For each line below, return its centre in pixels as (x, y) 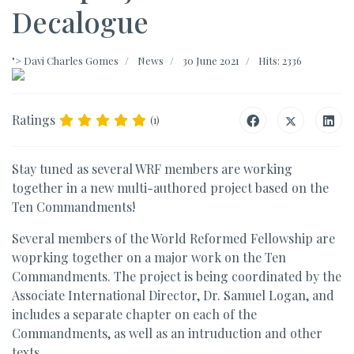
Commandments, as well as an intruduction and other (167, 333)
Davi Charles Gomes (71, 60)
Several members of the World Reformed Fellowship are (173, 238)
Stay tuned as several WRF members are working (152, 169)
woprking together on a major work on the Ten (149, 257)
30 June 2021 (211, 60)
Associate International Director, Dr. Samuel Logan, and (173, 295)
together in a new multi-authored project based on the (170, 188)
